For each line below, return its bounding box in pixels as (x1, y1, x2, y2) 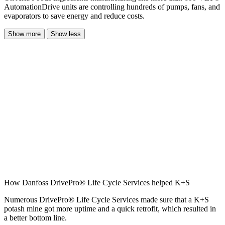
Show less (51, 30, 81, 38)
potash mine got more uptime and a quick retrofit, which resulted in (4, 204, 216, 213)
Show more (8, 30, 41, 38)
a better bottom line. (4, 213, 67, 222)
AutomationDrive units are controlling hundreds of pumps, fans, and (4, 3, 220, 12)
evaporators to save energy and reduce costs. (4, 12, 145, 21)
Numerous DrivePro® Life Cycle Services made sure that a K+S (4, 195, 209, 204)
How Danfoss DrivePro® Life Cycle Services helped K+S (4, 178, 190, 187)
